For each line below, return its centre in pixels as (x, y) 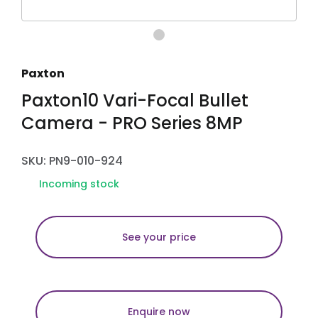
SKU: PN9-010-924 (72, 160)
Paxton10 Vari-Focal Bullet (135, 100)
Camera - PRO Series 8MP (132, 123)
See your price (159, 237)
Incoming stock (79, 183)
